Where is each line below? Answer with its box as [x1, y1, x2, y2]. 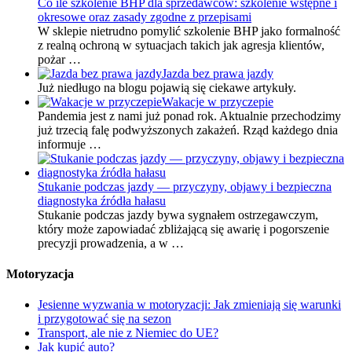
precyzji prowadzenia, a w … [38, 236, 184, 250]
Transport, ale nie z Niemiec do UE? [38, 326, 218, 340]
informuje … [38, 137, 101, 151]
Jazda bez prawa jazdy [162, 66, 273, 80]
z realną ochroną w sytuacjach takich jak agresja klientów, [38, 38, 324, 52]
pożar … [38, 52, 81, 66]
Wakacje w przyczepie [162, 94, 273, 108]
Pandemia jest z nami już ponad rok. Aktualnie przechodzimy [38, 108, 341, 123]
